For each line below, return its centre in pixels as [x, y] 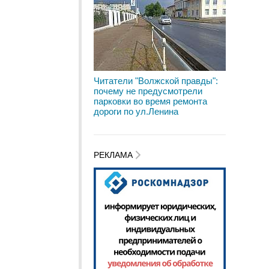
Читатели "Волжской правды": [156, 81]
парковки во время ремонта [150, 101]
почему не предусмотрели [148, 91]
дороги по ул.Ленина [136, 111]
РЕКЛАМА [114, 155]
